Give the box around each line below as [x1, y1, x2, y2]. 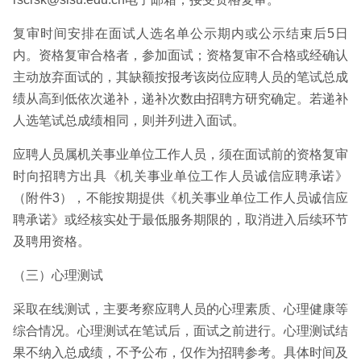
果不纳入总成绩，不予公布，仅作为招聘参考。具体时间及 [13, 346, 348, 359]
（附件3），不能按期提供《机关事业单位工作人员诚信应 [13, 191, 348, 205]
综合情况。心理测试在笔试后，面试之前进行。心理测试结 [13, 324, 348, 338]
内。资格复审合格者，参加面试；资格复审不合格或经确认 [13, 48, 348, 62]
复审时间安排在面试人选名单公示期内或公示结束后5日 [13, 27, 348, 40]
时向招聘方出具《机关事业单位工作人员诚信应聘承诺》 [13, 169, 348, 183]
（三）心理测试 [13, 268, 103, 282]
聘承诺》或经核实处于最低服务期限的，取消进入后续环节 [13, 213, 348, 226]
